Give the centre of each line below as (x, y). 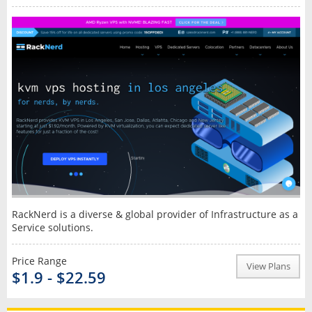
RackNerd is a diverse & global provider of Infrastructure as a (155, 214)
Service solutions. (52, 228)
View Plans (268, 267)
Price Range (39, 261)
